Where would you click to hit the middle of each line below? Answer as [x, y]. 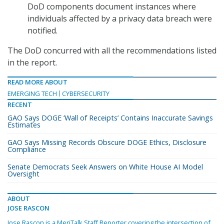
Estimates [24, 125]
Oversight [23, 174]
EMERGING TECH [32, 94]
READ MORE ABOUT [37, 82]
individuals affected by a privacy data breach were [120, 19]
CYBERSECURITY [86, 94]
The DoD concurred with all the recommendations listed [112, 51]
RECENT [20, 105]
